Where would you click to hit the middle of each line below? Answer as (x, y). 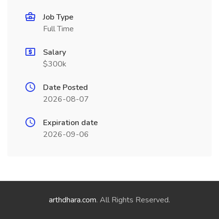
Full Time (58, 29)
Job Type (58, 17)
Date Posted (66, 88)
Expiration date (70, 123)
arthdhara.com (73, 200)
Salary (55, 52)
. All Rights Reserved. (133, 200)
